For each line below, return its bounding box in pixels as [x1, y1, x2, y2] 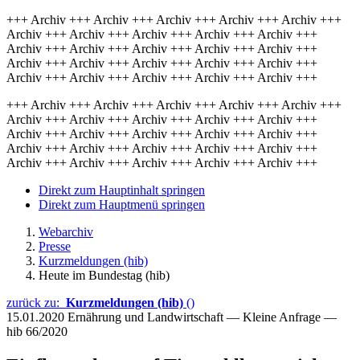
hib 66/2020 [6, 325, 67, 338]
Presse [39, 239, 71, 253]
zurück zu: [6, 296, 66, 309]
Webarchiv [39, 225, 93, 239]
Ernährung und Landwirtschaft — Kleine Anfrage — [67, 310, 337, 324]
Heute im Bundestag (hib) [39, 268, 170, 282]
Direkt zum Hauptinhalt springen [39, 183, 205, 197]
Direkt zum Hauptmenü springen [39, 198, 205, 211]
